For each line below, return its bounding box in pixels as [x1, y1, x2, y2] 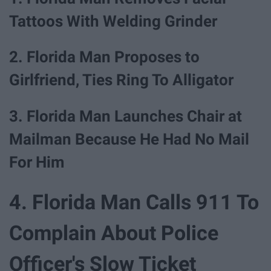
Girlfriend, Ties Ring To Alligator [9, 71, 233, 90]
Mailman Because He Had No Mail [9, 129, 249, 148]
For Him [9, 152, 65, 171]
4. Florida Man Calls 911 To [9, 190, 259, 215]
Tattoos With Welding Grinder [9, 12, 217, 31]
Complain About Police [9, 221, 218, 246]
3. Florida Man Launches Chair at [9, 106, 242, 125]
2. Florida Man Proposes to [9, 48, 200, 67]
